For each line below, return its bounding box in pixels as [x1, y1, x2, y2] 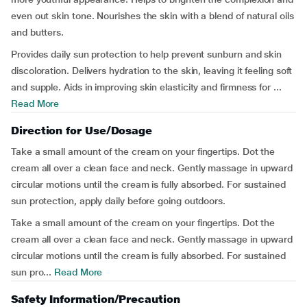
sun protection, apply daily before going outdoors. [11, 195, 226, 206]
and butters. [11, 27, 64, 38]
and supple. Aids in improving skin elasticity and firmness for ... [11, 82, 282, 93]
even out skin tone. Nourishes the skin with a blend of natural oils [11, 10, 294, 21]
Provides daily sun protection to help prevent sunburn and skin [11, 49, 282, 60]
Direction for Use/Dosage [11, 124, 153, 137]
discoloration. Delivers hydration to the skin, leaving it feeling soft [11, 65, 293, 76]
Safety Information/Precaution [11, 293, 180, 306]
